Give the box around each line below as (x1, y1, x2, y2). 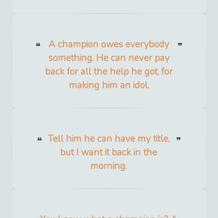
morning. (91, 159, 127, 172)
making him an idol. (69, 78, 149, 91)
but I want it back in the (60, 145, 158, 159)
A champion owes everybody (49, 37, 169, 51)
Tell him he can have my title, (48, 132, 170, 145)
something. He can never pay (48, 51, 170, 64)
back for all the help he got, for (45, 65, 173, 78)
